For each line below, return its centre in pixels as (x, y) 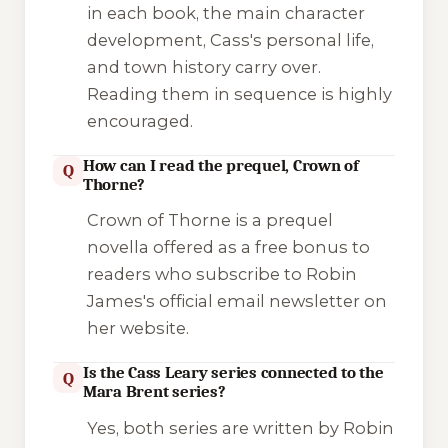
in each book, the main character (225, 12)
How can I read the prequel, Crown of (221, 165)
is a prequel (281, 220)
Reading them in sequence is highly (239, 93)
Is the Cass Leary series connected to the (233, 373)
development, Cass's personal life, (230, 39)
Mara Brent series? (154, 392)
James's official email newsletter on (236, 301)
